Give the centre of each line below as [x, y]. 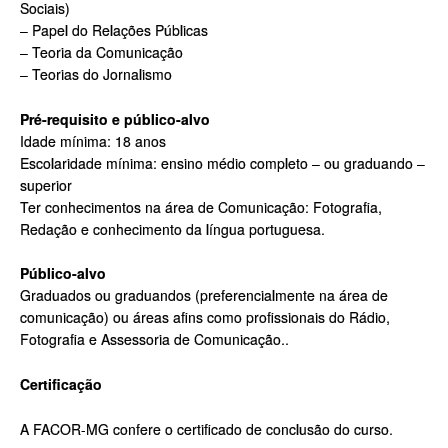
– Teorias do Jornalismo [96, 73]
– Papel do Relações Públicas [114, 29]
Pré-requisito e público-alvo [115, 118]
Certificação [61, 384]
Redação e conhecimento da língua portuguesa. [172, 228]
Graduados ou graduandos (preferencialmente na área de [204, 295]
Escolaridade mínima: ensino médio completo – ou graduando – [222, 162]
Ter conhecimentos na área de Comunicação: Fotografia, [201, 206]
